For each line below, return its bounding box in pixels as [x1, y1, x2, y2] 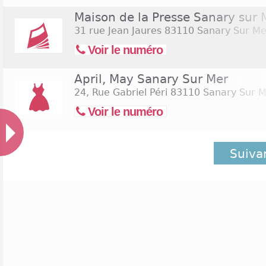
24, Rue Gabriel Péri [74, 87, 167, 98]
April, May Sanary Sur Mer [74, 72, 228, 86]
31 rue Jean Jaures [74, 25, 161, 36]
